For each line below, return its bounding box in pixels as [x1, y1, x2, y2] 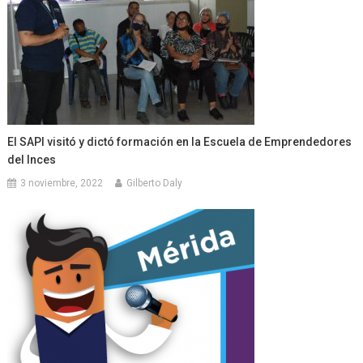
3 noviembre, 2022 [20, 177, 104, 190]
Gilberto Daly [126, 177, 183, 190]
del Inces [7, 153, 57, 167]
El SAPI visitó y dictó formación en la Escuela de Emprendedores [7, 135, 352, 149]
